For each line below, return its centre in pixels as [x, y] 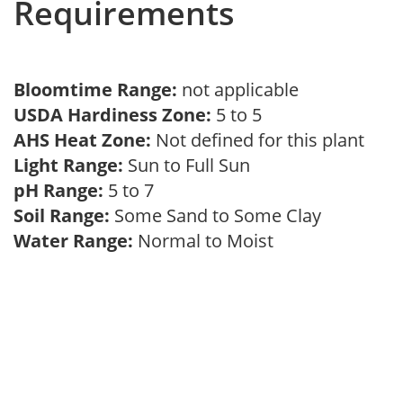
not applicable [245, 90]
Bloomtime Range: [98, 90]
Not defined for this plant [262, 140]
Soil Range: [62, 215]
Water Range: [73, 241]
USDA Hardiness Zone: [112, 115]
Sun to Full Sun [191, 165]
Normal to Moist [208, 241]
